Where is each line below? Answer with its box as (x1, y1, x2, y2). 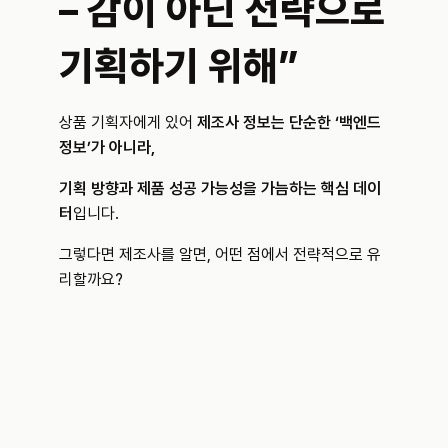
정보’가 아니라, (59, 137, 155, 157)
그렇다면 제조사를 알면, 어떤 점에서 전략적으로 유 (59, 244, 381, 264)
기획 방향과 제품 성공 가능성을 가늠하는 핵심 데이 (59, 178, 381, 198)
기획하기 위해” (59, 41, 298, 90)
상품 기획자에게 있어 (59, 112, 197, 132)
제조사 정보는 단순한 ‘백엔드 (197, 112, 381, 132)
